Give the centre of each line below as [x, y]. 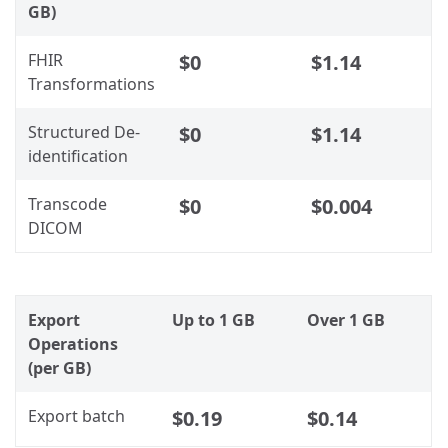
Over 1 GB [346, 319]
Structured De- [84, 131]
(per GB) [59, 367]
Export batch [76, 415]
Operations [73, 343]
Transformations [91, 83]
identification [78, 155]
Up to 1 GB [213, 319]
